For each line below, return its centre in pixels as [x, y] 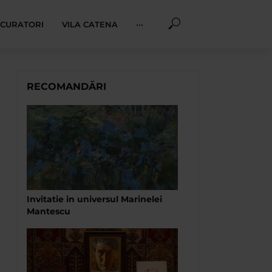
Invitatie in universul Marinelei [94, 199]
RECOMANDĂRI [66, 87]
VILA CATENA [90, 24]
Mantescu [49, 211]
